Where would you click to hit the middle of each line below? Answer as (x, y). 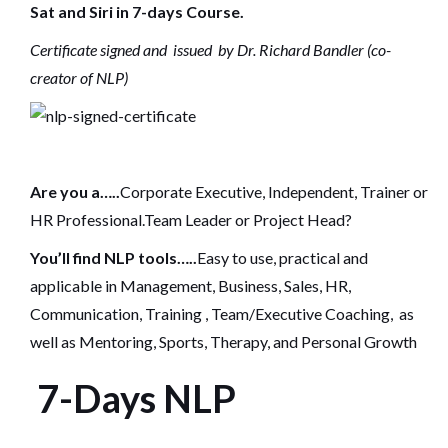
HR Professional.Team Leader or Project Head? (191, 219)
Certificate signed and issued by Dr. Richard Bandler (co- (210, 49)
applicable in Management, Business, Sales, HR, (190, 285)
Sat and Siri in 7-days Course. (137, 11)
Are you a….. (75, 191)
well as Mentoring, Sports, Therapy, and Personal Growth (223, 341)
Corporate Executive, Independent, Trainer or (274, 191)
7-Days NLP (136, 398)
